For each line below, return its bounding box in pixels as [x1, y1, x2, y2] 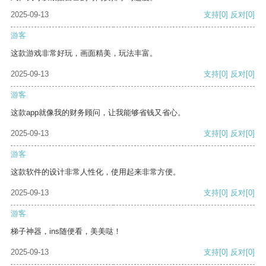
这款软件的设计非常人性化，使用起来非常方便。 [11, 167, 180, 177]
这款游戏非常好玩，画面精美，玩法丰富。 [11, 49, 157, 58]
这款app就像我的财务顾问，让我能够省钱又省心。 [11, 108, 185, 118]
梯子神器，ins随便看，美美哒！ [11, 227, 121, 236]
